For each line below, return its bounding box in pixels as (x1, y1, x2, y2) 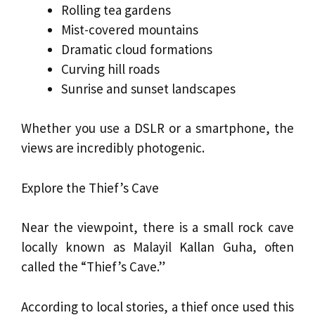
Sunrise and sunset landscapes (61, 79, 236, 97)
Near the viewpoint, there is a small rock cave (21, 219, 294, 236)
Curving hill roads (61, 60, 160, 77)
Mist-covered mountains (61, 20, 198, 38)
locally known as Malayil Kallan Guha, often (21, 238, 294, 256)
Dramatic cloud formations (61, 40, 212, 58)
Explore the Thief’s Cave (21, 179, 159, 196)
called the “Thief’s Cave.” (21, 258, 165, 276)
